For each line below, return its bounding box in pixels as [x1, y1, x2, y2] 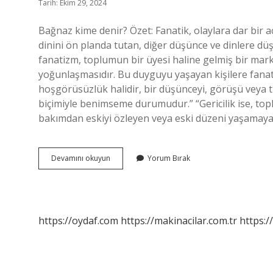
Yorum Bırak [147, 153, 190, 163]
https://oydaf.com [38, 214, 118, 227]
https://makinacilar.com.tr [121, 214, 237, 227]
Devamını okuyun [51, 153, 110, 163]
